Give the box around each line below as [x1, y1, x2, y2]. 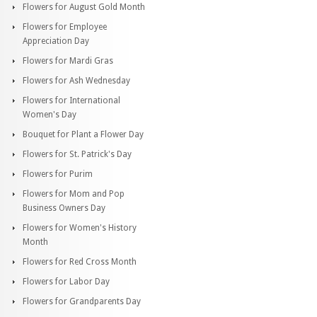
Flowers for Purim [23, 168, 93, 179]
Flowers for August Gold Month [23, 1, 145, 12]
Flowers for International [23, 95, 120, 105]
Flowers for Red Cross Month [23, 256, 137, 267]
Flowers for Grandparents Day [23, 296, 141, 306]
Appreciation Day [23, 35, 89, 46]
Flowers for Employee [23, 21, 107, 32]
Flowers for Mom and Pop [23, 188, 125, 199]
